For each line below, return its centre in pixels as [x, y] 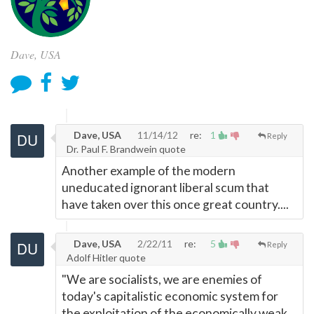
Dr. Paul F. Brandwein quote [126, 149]
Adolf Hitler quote [106, 258]
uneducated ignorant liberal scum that [165, 187]
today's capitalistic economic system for [170, 296]
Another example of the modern [149, 171]
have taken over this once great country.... [175, 204]
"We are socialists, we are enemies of [162, 279]
